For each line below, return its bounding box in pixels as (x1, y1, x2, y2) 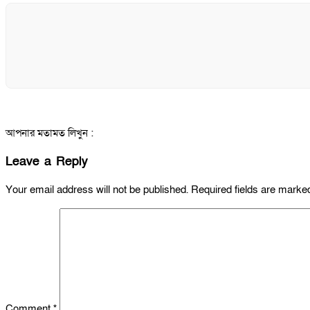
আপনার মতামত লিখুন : (6, 126, 93, 140)
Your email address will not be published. (6, 183, 188, 197)
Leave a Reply (6, 153, 88, 170)
